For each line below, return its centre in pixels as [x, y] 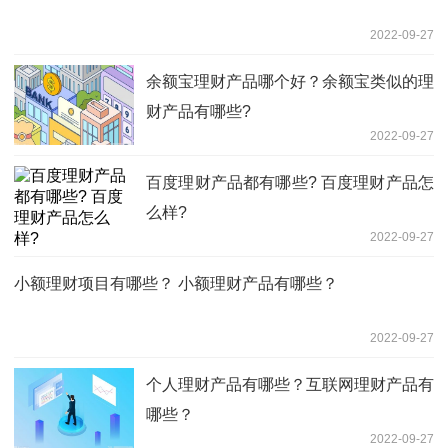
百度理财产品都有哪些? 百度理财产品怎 [290, 182]
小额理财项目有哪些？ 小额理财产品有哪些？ [176, 283]
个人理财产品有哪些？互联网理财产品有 [290, 384]
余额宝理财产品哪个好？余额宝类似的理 [290, 81]
